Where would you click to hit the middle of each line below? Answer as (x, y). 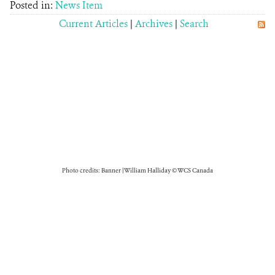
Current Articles (93, 24)
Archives (154, 24)
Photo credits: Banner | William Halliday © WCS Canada (137, 170)
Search (194, 24)
